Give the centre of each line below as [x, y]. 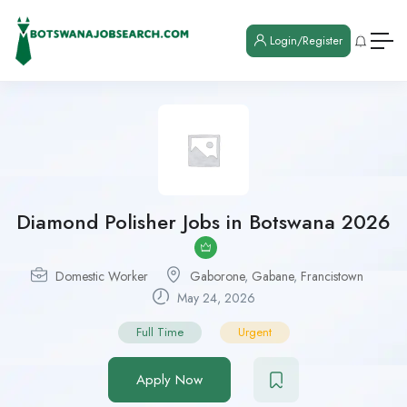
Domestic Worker [101, 277]
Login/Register [304, 40]
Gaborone [217, 277]
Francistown [332, 277]
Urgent [254, 333]
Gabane [272, 277]
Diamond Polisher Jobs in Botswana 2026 [203, 222]
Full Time [159, 333]
